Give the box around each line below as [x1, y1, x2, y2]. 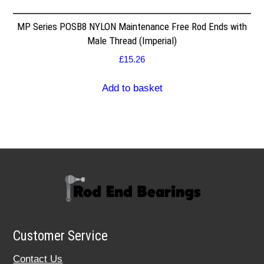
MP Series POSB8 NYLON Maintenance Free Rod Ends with [17, 20, 247, 32]
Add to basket [101, 82, 163, 94]
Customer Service [13, 228, 108, 245]
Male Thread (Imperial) [87, 34, 177, 47]
